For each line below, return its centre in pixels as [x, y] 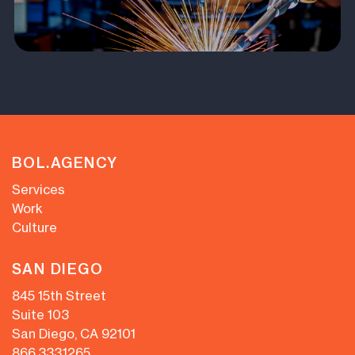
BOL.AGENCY [65, 162]
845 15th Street [59, 295]
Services [38, 189]
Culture [34, 227]
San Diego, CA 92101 [74, 333]
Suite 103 [40, 314]
